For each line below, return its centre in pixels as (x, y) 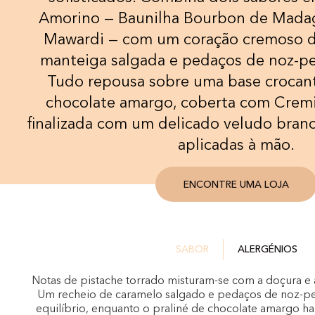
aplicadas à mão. (236, 146)
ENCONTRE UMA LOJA (236, 185)
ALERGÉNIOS (267, 250)
